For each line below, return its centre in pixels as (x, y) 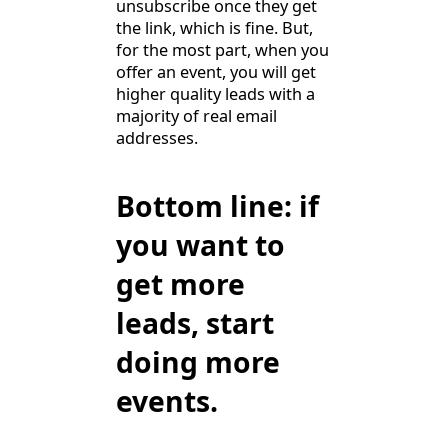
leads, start (195, 322)
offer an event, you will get (216, 72)
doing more (198, 361)
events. (167, 400)
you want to (200, 244)
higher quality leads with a (215, 94)
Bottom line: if (217, 205)
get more (180, 283)
